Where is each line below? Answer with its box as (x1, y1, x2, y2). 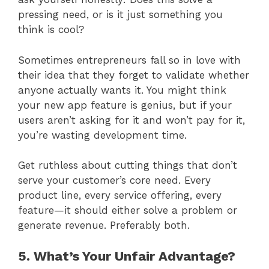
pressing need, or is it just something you (18, 8, 223, 21)
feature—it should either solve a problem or (18, 204, 237, 217)
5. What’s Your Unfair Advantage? (18, 248, 235, 264)
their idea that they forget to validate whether (18, 68, 249, 81)
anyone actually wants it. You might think (18, 83, 226, 96)
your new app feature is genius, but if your (18, 98, 232, 111)
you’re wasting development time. (18, 128, 187, 141)
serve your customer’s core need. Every (18, 174, 211, 187)
